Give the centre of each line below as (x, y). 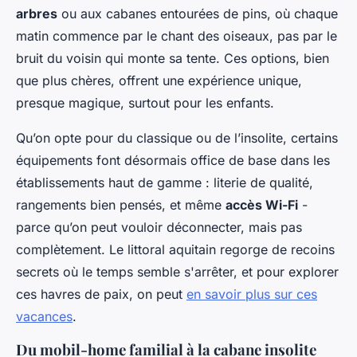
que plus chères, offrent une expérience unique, (159, 81)
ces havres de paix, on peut (101, 294)
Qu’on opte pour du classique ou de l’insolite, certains (177, 138)
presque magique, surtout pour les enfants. (145, 103)
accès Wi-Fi (262, 205)
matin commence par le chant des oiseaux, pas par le (177, 36)
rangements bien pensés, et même (121, 205)
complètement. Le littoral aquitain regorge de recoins (175, 250)
